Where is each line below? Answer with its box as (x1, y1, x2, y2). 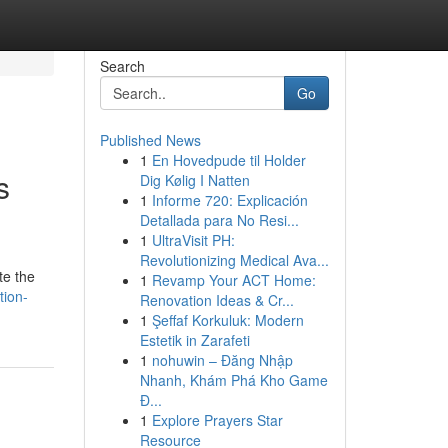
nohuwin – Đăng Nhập (151, 350, 293, 370)
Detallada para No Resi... (139, 210, 299, 230)
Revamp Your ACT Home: (151, 270, 316, 290)
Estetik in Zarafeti (139, 330, 250, 350)
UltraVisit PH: (151, 230, 235, 250)
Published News (99, 130, 201, 150)
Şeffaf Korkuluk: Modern (151, 310, 304, 330)
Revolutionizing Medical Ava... (139, 250, 329, 270)
